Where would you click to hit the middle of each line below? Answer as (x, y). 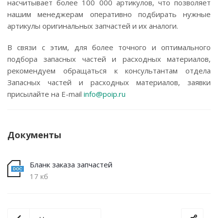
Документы (34, 135)
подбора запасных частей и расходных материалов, (109, 59)
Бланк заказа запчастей (71, 164)
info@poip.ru (105, 94)
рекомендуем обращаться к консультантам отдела (109, 71)
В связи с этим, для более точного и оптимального (109, 47)
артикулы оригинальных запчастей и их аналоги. (93, 26)
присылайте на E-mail (45, 94)
